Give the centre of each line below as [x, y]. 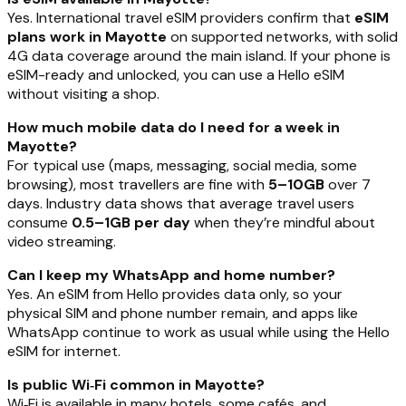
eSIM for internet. [64, 351]
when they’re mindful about [283, 222]
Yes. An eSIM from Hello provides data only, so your [175, 294]
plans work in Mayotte [87, 36]
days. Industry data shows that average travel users [181, 203]
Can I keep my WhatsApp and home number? [171, 275]
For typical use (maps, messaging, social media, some [182, 165]
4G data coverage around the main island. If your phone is [199, 55]
